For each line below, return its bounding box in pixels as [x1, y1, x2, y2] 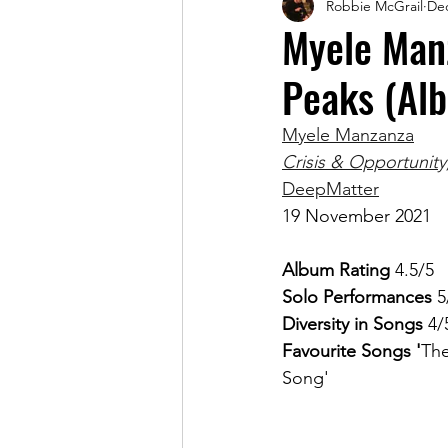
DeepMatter [282, 178, 379, 200]
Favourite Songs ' [282, 340, 421, 362]
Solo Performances [282, 286, 432, 308]
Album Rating [282, 259, 390, 281]
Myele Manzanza [282, 124, 414, 146]
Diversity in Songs [282, 313, 428, 335]
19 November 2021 [282, 205, 431, 227]
